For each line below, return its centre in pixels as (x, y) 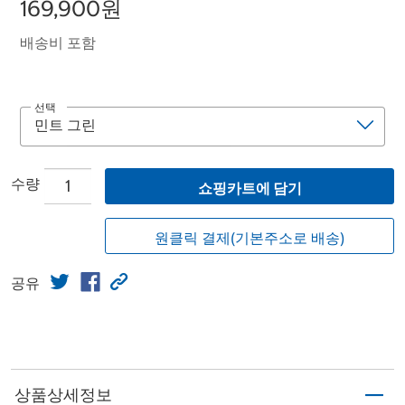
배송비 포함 (58, 42)
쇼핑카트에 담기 (250, 188)
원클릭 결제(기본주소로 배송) (250, 237)
